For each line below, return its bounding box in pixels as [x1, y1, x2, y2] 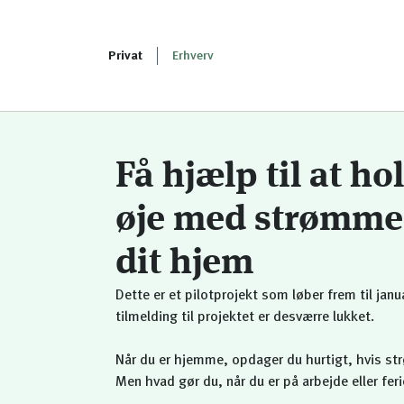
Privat [108, 49, 142, 62]
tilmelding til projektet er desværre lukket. [115, 310, 374, 325]
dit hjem [115, 245, 253, 281]
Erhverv [172, 49, 214, 62]
